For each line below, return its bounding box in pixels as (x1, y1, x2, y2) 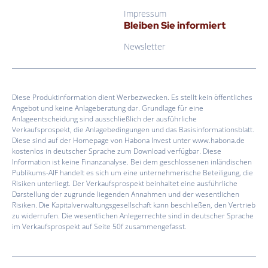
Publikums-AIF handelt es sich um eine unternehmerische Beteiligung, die (12, 167, 253, 178)
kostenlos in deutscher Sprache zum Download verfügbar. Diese (12, 146, 221, 157)
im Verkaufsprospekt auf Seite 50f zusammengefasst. (12, 221, 187, 232)
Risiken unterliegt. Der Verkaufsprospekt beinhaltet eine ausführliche (12, 178, 237, 189)
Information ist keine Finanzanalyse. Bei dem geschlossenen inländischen (12, 157, 252, 167)
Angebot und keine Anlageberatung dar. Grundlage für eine (12, 103, 203, 114)
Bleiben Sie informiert (123, 19, 226, 32)
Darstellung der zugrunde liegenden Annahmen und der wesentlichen (12, 189, 239, 200)
